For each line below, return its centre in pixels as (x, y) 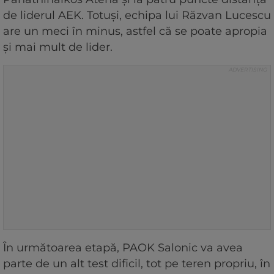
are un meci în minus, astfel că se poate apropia (135, 31)
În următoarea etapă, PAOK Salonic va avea (123, 247)
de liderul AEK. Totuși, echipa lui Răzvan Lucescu (137, 15)
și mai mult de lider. (58, 47)
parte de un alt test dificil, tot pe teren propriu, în (137, 263)
